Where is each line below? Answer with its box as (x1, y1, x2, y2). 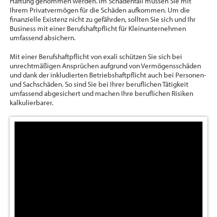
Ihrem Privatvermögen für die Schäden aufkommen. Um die (10, 5, 190, 15)
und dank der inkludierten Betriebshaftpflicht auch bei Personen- (10, 70, 206, 80)
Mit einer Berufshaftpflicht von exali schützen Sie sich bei (10, 52, 182, 62)
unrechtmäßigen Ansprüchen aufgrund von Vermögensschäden (10, 61, 201, 71)
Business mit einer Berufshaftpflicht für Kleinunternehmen (10, 24, 186, 33)
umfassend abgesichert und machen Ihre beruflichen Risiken (10, 89, 193, 98)
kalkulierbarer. (10, 98, 53, 108)
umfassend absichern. (10, 33, 76, 43)
